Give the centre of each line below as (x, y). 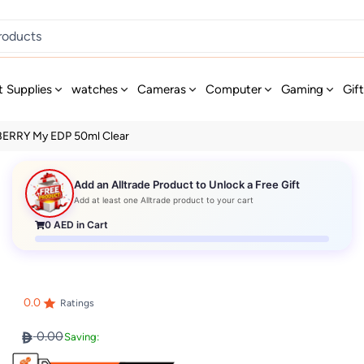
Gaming (303, 89)
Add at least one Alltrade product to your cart (164, 200)
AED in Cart (80, 224)
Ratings (77, 303)
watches (95, 89)
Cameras (162, 89)
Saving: (81, 337)
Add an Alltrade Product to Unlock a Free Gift (187, 185)
